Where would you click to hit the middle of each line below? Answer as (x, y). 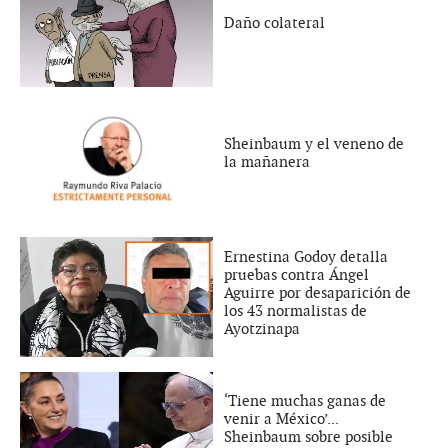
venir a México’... (281, 419)
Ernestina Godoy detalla (306, 257)
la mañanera (267, 162)
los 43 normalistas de (295, 311)
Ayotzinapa (262, 329)
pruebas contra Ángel (296, 275)
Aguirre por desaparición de (317, 293)
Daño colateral (274, 23)
